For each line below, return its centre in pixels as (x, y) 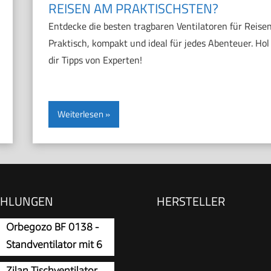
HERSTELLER (191, 201)
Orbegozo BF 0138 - (52, 227)
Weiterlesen (80, 114)
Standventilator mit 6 (54, 244)
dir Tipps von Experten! (95, 60)
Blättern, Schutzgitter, (55, 262)
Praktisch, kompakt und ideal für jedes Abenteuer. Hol (158, 43)
